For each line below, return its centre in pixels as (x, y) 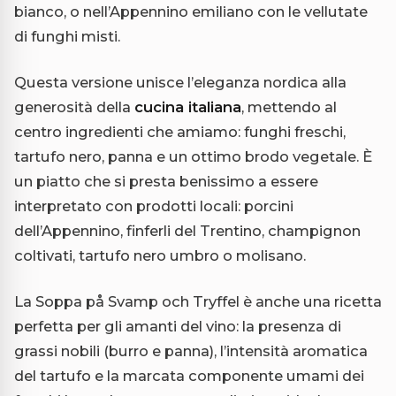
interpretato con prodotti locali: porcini (154, 206)
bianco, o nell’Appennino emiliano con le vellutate (191, 12)
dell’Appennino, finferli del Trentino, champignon (187, 231)
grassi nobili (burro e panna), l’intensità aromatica (191, 351)
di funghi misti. (67, 37)
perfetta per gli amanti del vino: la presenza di (178, 327)
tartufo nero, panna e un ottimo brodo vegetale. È (193, 157)
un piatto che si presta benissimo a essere (166, 182)
